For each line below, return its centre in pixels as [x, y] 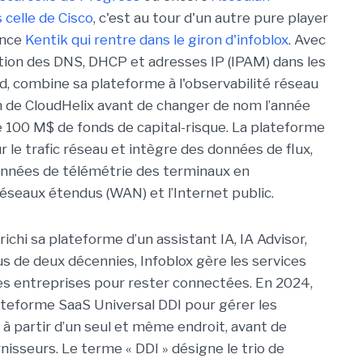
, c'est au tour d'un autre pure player [211, 18]
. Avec [307, 40]
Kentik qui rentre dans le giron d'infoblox [157, 40]
